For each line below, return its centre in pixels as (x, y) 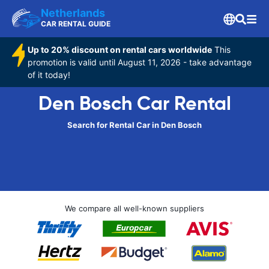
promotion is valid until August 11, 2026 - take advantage (140, 62)
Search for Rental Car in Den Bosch (134, 125)
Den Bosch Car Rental (134, 103)
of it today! (49, 75)
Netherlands (73, 13)
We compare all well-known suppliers (134, 208)
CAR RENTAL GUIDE (76, 24)
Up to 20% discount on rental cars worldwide (120, 50)
